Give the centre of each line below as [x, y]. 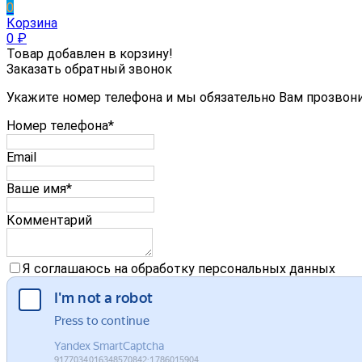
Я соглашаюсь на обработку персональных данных [179, 268]
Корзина [32, 23]
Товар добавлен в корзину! [90, 53]
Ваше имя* [39, 188]
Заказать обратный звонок [89, 69]
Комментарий [49, 220]
